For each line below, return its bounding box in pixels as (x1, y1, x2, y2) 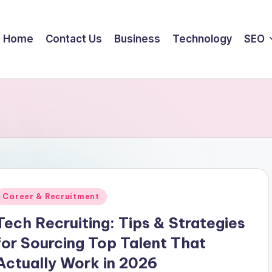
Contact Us (46, 33, 103, 45)
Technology (172, 33, 233, 45)
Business (114, 33, 161, 45)
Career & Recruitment (2, 192, 100, 201)
